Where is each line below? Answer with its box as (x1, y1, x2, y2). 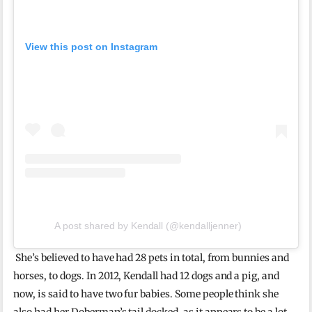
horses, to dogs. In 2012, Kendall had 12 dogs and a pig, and (13, 270, 279, 283)
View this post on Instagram (25, 41, 158, 53)
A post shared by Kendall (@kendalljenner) (54, 220, 242, 232)
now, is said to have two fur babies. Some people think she (13, 288, 279, 301)
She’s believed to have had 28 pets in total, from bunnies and (13, 251, 289, 265)
